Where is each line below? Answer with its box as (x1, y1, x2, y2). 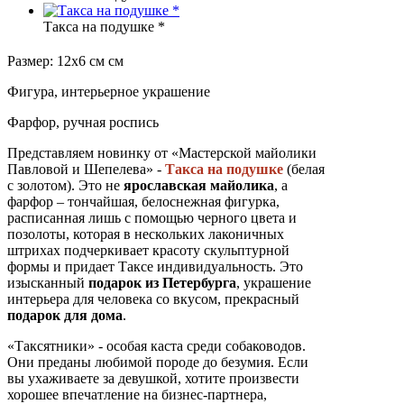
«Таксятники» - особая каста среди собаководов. (7, 337, 306, 353)
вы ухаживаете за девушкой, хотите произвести (7, 370, 299, 386)
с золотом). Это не (7, 177, 124, 193)
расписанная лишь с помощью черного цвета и (7, 209, 297, 225)
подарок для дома (7, 307, 123, 323)
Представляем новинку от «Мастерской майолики (7, 144, 317, 161)
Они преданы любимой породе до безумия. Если (7, 353, 308, 370)
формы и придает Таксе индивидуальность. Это (7, 258, 303, 274)
